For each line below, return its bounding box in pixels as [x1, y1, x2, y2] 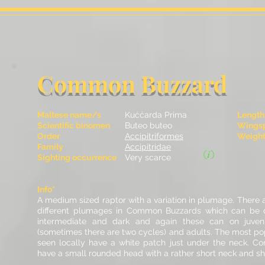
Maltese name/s [37, 110, 103, 119]
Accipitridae [125, 142, 171, 151]
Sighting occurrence [37, 153, 118, 162]
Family [37, 142, 81, 151]
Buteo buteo [125, 121, 172, 130]
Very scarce [125, 153, 171, 162]
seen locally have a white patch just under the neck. [37, 238, 253, 247]
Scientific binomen [37, 121, 110, 130]
